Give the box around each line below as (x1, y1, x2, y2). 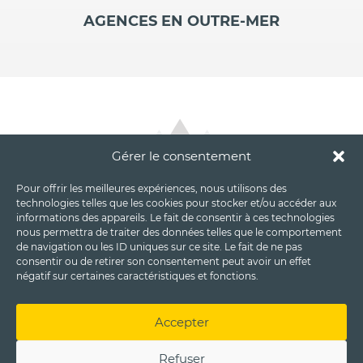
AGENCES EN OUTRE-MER (83, 12, 280, 31)
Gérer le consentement (112, 148, 251, 164)
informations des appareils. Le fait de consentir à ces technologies (16, 211, 335, 224)
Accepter (154, 314, 209, 330)
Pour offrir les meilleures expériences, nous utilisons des (16, 182, 287, 194)
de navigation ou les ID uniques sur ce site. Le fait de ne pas (16, 241, 302, 253)
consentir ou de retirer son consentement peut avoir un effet (16, 255, 311, 267)
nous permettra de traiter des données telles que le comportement (16, 226, 342, 238)
